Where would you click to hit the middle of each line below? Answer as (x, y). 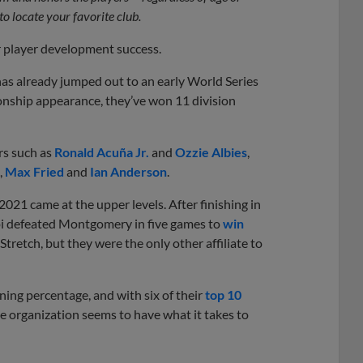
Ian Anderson (128, 171)
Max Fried (34, 171)
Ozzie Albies (211, 152)
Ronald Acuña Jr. (102, 152)
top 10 (223, 294)
